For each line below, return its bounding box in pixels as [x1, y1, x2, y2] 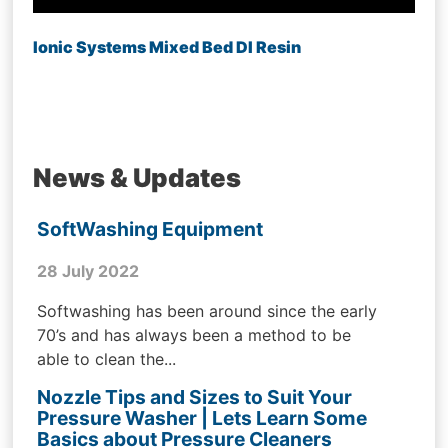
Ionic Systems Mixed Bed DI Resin [33, 36, 302, 57]
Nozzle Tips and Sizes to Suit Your [37, 385, 353, 410]
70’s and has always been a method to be [37, 325, 352, 346]
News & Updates [33, 161, 242, 193]
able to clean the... [37, 349, 177, 370]
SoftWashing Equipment [37, 217, 264, 242]
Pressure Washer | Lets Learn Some [37, 406, 368, 431]
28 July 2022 [37, 261, 140, 282]
